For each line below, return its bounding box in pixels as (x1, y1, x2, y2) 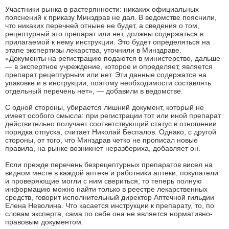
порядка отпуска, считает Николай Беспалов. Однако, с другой (5, 127, 216, 136)
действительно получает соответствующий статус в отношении (5, 119, 217, 128)
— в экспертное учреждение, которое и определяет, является (5, 62, 213, 71)
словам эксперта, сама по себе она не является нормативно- (5, 209, 213, 218)
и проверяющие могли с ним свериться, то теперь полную (5, 176, 202, 185)
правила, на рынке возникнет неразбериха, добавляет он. (5, 144, 200, 152)
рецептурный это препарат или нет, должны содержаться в (5, 29, 203, 38)
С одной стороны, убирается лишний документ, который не (5, 103, 204, 111)
